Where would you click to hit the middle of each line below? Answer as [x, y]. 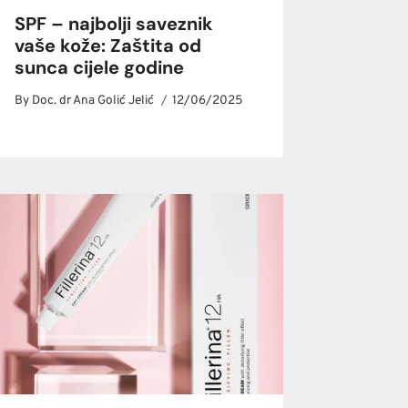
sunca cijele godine [100, 68]
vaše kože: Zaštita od [108, 46]
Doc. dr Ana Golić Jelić [93, 100]
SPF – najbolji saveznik [114, 24]
